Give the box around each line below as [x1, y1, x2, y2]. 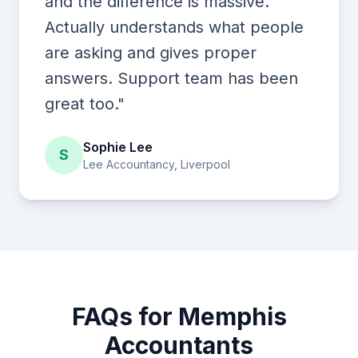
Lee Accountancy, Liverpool [83, 157, 230, 171]
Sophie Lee [83, 139, 153, 155]
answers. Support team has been [45, 69, 298, 88]
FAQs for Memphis [71, 302, 287, 331]
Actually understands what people [45, 18, 304, 37]
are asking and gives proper [45, 43, 257, 62]
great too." [45, 94, 125, 113]
